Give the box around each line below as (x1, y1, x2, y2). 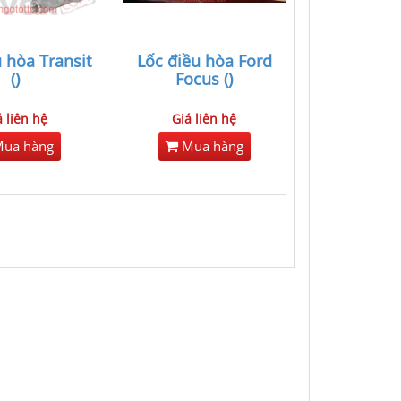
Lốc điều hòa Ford (136, 50, 272, 72)
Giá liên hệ (172, 110, 237, 127)
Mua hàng (177, 137, 243, 156)
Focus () (175, 68, 234, 90)
